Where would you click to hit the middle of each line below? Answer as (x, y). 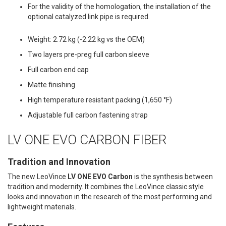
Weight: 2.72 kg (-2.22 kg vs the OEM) (86, 39)
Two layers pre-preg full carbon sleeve (89, 54)
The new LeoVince (38, 176)
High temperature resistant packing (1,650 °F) (100, 100)
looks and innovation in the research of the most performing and (110, 196)
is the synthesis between (173, 176)
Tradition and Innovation (59, 161)
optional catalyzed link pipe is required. (89, 16)
